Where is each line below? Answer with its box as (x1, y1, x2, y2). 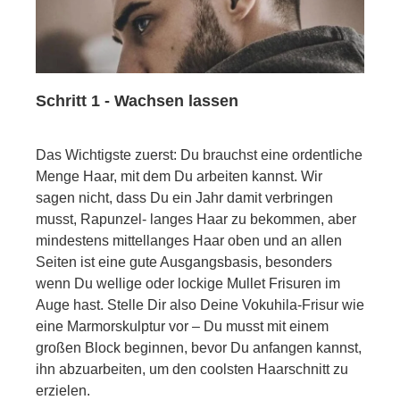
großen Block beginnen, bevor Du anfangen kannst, (36, 339, 362, 355)
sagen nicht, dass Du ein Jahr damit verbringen (36, 189, 333, 205)
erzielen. (36, 382, 90, 398)
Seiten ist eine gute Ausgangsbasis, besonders (36, 254, 332, 270)
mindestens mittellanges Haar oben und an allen (36, 232, 342, 248)
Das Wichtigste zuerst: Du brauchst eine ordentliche (36, 146, 362, 162)
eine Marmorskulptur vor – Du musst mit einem (36, 318, 329, 334)
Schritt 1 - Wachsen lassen (36, 91, 238, 110)
